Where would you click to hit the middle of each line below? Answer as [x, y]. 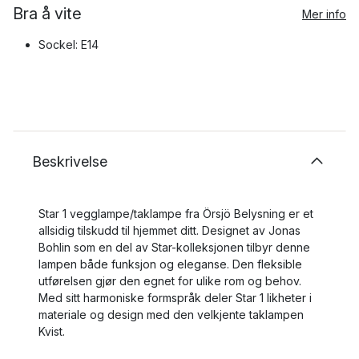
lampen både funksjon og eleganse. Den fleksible [170, 264]
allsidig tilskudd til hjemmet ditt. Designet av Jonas [169, 230]
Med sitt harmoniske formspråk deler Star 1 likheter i [175, 298]
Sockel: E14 [69, 44]
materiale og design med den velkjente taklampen [171, 315]
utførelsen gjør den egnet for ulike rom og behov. [170, 281]
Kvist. [52, 331]
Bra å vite [47, 14]
